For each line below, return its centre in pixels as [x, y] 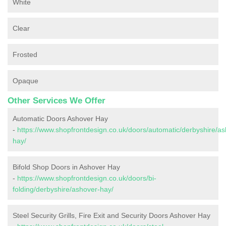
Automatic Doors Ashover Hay [60, 119]
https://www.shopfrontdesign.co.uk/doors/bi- [87, 178]
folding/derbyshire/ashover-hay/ [63, 189]
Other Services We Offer [56, 101]
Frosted [25, 55]
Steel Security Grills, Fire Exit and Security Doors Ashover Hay [111, 216]
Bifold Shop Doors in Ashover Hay [66, 167]
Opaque [25, 81]
